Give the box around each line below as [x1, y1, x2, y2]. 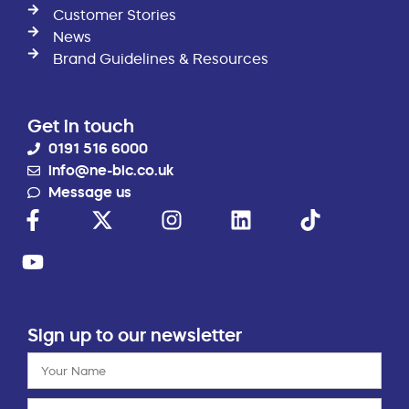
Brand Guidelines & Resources [53, 48, 269, 68]
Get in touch [27, 113, 134, 138]
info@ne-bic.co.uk [47, 160, 174, 180]
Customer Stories [53, 5, 177, 24]
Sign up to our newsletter [27, 322, 242, 347]
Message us [47, 182, 131, 202]
